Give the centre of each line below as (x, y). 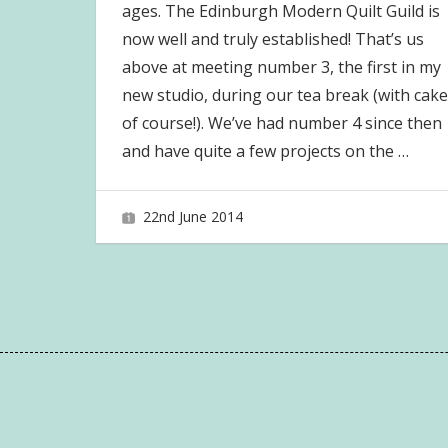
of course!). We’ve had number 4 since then (281, 122)
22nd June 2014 (192, 217)
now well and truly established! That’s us (272, 38)
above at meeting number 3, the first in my (281, 66)
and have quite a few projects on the (259, 150)
